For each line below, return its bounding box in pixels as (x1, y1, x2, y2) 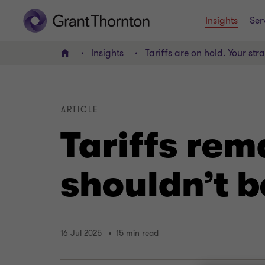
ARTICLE (61, 104, 99, 115)
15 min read (116, 228, 159, 240)
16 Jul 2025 (60, 228, 102, 240)
